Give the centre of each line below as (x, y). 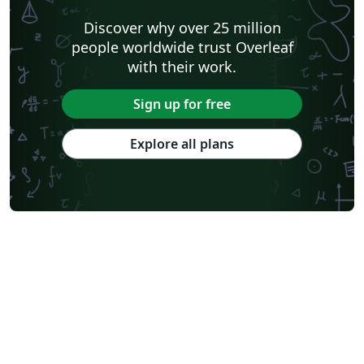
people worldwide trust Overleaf (182, 48)
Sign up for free (182, 104)
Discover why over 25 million (182, 28)
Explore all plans (182, 144)
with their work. (182, 67)
